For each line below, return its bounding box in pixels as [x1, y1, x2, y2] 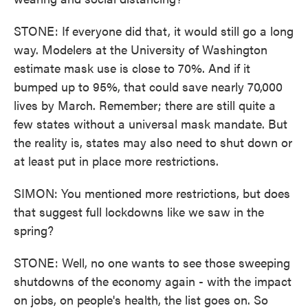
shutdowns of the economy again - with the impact [14, 272, 291, 289]
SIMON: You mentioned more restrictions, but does [14, 184, 290, 201]
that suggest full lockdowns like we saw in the [14, 203, 264, 220]
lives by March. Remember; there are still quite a [14, 96, 276, 113]
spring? [14, 221, 54, 239]
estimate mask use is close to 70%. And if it [14, 59, 250, 76]
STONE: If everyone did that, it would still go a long [14, 22, 294, 39]
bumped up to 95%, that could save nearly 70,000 [14, 78, 283, 95]
